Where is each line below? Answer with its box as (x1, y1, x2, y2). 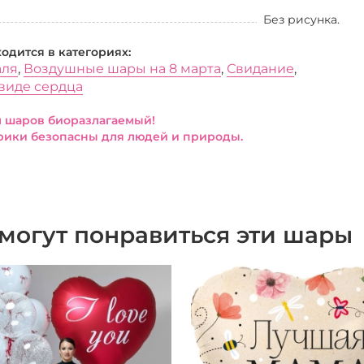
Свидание (227, 61, 294, 76)
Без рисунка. (262, 12, 340, 27)
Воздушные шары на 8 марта (24, 61, 221, 76)
